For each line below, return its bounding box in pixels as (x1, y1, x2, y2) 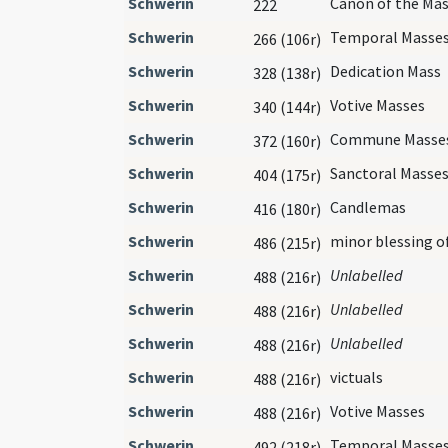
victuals (330, 366, 383, 387)
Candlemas (330, 196, 406, 217)
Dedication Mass (330, 60, 441, 81)
